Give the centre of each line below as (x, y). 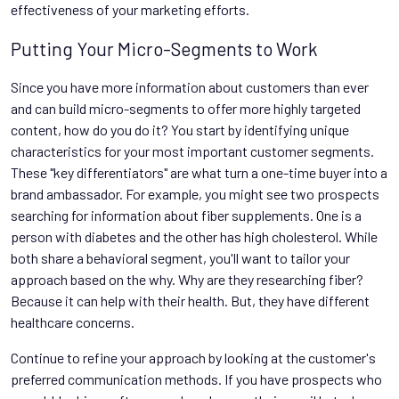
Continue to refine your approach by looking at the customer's (193, 358)
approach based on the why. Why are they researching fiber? (187, 279)
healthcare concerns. (73, 322)
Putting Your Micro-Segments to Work (164, 49)
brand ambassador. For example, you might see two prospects (195, 194)
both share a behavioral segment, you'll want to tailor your (180, 258)
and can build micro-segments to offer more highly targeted (186, 108)
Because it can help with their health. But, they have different (190, 301)
